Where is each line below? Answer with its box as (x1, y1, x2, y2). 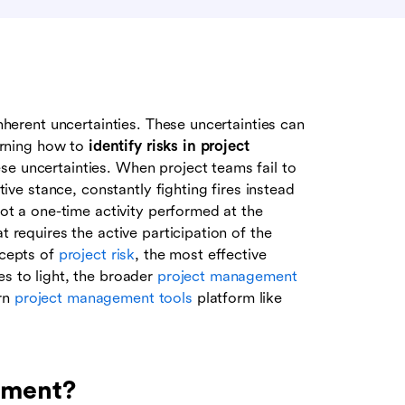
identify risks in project (88, 137, 250, 155)
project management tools (14, 289, 193, 307)
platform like (192, 289, 283, 307)
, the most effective (135, 246, 267, 264)
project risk (58, 246, 136, 264)
